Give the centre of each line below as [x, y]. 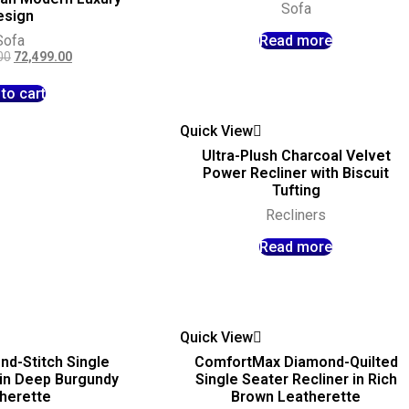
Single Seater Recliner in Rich [296, 379]
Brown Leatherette [296, 396]
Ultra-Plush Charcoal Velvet [296, 156]
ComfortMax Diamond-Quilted [296, 362]
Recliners [296, 215]
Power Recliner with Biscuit [296, 173]
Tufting [296, 191]
